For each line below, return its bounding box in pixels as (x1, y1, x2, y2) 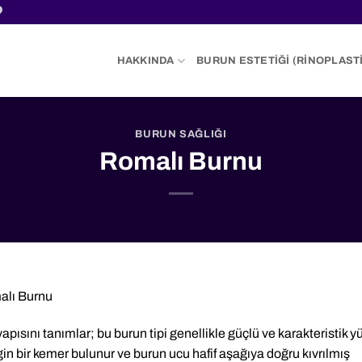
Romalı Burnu (99, 147, 263, 175)
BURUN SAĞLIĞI (135, 128, 227, 141)
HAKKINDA (116, 55, 175, 66)
